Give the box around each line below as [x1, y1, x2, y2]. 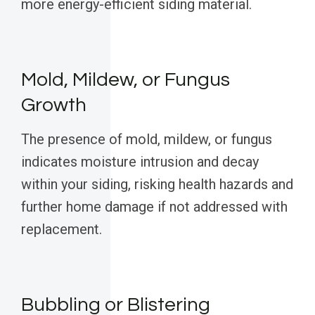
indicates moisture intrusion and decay [21, 153, 259, 171]
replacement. [21, 221, 102, 238]
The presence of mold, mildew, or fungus [21, 131, 272, 148]
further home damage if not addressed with [21, 198, 288, 216]
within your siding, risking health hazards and [21, 176, 293, 193]
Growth [21, 95, 86, 116]
